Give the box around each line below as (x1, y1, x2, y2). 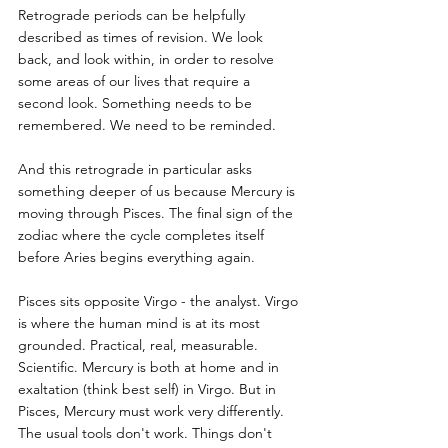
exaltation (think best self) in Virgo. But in (18, 379, 280, 398)
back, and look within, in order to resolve (18, 49, 278, 68)
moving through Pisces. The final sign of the (18, 203, 297, 222)
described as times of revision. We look (18, 27, 267, 46)
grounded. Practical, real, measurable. (18, 335, 262, 354)
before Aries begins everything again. (18, 247, 255, 266)
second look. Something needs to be (18, 93, 256, 112)
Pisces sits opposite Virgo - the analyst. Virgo (18, 291, 302, 310)
